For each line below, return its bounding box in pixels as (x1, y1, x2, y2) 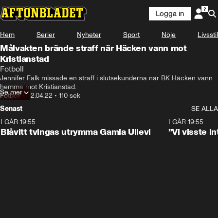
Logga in (156, 9, 184, 18)
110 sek (59, 91, 80, 100)
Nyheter (77, 31, 101, 39)
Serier (36, 31, 55, 39)
